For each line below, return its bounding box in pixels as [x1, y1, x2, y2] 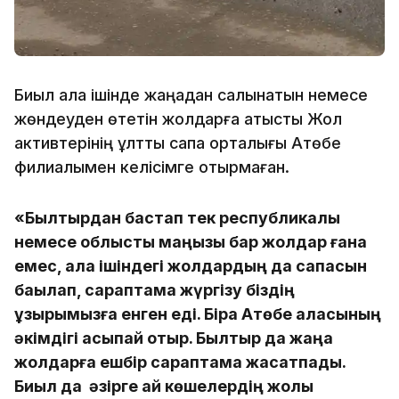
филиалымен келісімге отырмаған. [14, 157, 289, 176]
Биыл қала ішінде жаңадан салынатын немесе [14, 85, 368, 104]
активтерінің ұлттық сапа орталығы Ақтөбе [14, 133, 341, 152]
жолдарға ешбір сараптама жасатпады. [14, 352, 346, 371]
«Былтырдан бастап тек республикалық [14, 208, 340, 227]
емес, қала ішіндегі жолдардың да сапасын [14, 256, 367, 275]
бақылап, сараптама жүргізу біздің [14, 280, 295, 299]
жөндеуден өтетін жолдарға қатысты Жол [14, 109, 342, 128]
